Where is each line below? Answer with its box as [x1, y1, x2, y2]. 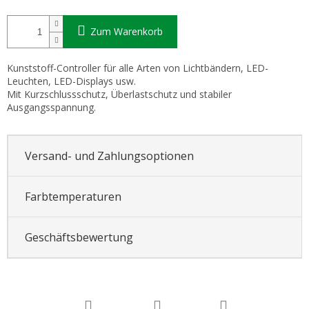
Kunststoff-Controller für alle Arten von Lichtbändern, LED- [7, 61, 268, 75]
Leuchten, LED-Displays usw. [7, 74, 136, 88]
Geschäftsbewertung [24, 229, 133, 245]
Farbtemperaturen [24, 188, 121, 204]
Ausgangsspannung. [7, 101, 96, 114]
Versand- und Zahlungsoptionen [24, 148, 194, 163]
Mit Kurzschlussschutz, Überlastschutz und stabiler [7, 88, 232, 101]
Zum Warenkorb [90, 25, 163, 39]
